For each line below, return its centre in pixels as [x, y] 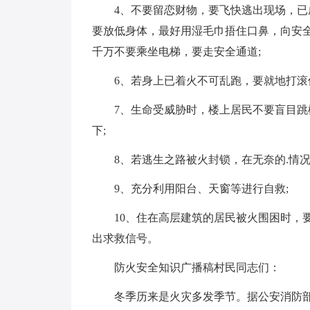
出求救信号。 [125, 238]
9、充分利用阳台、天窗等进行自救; [201, 188]
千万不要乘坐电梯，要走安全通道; [176, 51]
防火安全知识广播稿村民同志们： [197, 267]
